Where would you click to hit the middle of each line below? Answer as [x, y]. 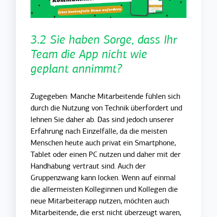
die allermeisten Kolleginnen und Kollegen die [104, 189]
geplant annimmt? [77, 69]
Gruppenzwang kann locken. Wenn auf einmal [103, 178]
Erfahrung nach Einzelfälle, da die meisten [99, 131]
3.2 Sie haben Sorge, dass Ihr [104, 39]
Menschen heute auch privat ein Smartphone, [103, 143]
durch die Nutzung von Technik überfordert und [107, 108]
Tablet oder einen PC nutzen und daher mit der [106, 154]
